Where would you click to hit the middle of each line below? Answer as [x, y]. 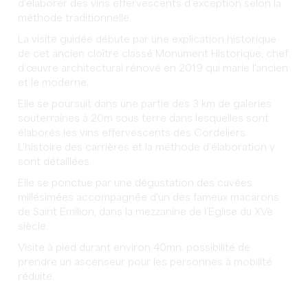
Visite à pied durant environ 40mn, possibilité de [134, 248]
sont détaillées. [55, 162]
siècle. [33, 227]
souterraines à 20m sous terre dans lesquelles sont [144, 119]
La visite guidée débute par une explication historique [147, 40]
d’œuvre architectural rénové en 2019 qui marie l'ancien [153, 68]
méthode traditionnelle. [75, 18]
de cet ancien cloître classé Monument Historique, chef [153, 54]
